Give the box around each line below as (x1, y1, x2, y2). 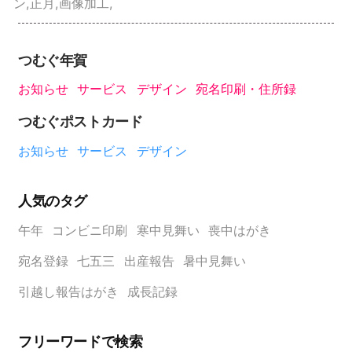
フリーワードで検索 (17, 332, 143, 350)
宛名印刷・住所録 (196, 81, 297, 97)
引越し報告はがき (17, 283, 119, 299)
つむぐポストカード (17, 112, 143, 130)
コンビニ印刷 (52, 222, 128, 238)
